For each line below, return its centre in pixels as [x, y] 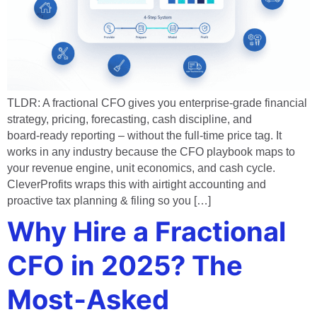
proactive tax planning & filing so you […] [109, 201]
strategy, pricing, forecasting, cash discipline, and [129, 120]
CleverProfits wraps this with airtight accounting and [137, 185]
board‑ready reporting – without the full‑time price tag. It [144, 136]
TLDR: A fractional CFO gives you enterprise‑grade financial [157, 103]
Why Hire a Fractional [146, 232]
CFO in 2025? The [125, 266]
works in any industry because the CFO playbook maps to [151, 152]
